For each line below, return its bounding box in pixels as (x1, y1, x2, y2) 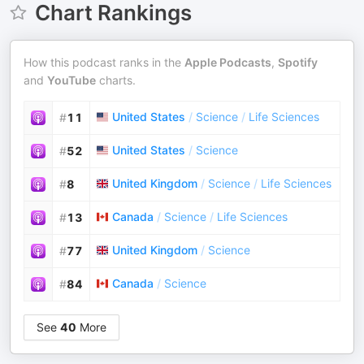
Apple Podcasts (184, 55, 271, 69)
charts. (96, 73, 136, 87)
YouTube (47, 73, 96, 87)
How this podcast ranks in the (24, 55, 184, 69)
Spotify (278, 55, 318, 69)
